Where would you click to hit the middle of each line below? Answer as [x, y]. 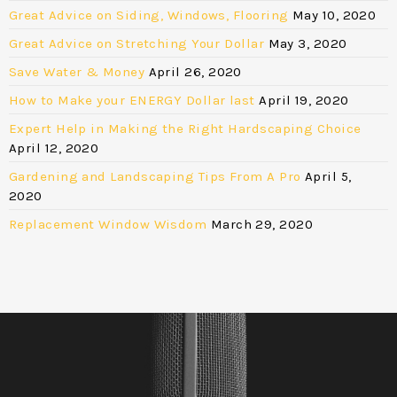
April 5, [328, 176]
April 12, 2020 [54, 148]
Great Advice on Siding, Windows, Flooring [149, 15]
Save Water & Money [77, 71]
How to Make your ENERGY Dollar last [132, 100]
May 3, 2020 [307, 43]
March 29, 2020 [262, 224]
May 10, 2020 [334, 15]
